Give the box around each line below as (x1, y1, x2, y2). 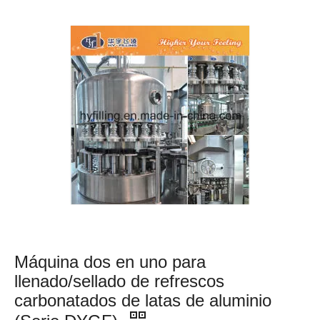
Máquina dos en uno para (14, 252, 206, 271)
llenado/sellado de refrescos (14, 271, 224, 291)
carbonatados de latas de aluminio (14, 291, 271, 310)
